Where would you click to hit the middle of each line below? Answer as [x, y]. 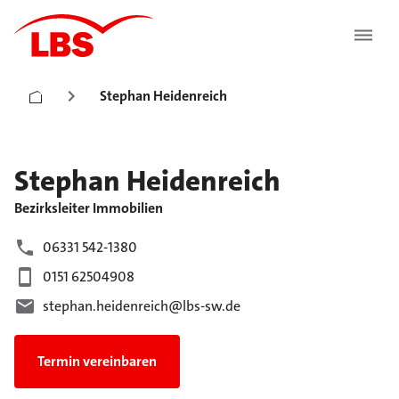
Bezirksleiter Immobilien [89, 208]
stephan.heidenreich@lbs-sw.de [142, 306]
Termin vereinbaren [97, 362]
